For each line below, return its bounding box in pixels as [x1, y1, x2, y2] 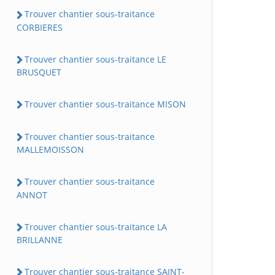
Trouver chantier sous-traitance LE [25, 53, 166, 65]
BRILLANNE [17, 233, 63, 246]
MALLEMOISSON [17, 144, 84, 156]
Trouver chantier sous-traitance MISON [25, 98, 186, 110]
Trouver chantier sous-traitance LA [25, 220, 167, 233]
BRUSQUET [17, 66, 61, 78]
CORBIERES [17, 21, 63, 33]
